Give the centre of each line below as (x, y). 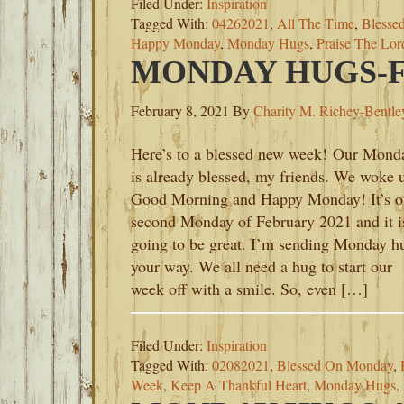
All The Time (316, 23)
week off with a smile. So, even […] (249, 289)
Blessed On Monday (335, 365)
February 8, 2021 (180, 110)
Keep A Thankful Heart (239, 385)
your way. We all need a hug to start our (262, 266)
